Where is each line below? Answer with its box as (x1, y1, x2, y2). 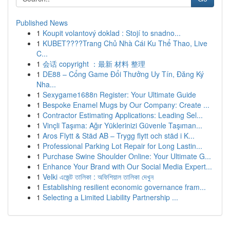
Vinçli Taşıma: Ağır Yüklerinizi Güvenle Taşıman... (43, 120, 202, 130)
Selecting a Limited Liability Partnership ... (43, 192, 178, 202)
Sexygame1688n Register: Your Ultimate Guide (43, 89, 196, 100)
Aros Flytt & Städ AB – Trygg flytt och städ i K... (43, 130, 195, 141)
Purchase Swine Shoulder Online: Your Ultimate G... (43, 151, 211, 161)
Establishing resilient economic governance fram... (43, 182, 206, 192)
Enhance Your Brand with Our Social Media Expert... (43, 161, 212, 171)
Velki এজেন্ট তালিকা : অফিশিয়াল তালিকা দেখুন (43, 171, 154, 182)
